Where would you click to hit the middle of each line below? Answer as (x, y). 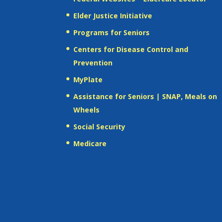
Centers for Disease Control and (131, 49)
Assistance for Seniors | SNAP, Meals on (145, 96)
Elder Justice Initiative (113, 15)
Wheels (87, 110)
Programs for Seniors (112, 32)
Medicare (90, 143)
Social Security (100, 126)
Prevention (93, 62)
